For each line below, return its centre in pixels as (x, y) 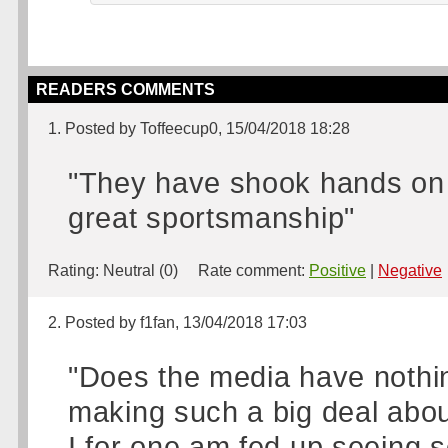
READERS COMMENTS (125, 89)
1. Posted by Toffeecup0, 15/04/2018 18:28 (199, 128)
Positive (337, 270)
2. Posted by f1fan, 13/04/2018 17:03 (177, 322)
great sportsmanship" (211, 217)
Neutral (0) (140, 270)
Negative (410, 270)
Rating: (75, 270)
